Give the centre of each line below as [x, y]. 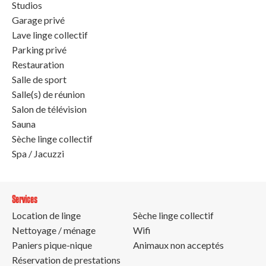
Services [25, 199]
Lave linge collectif [50, 35]
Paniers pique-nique [52, 245]
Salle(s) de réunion [48, 94]
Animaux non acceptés [178, 245]
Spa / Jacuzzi [38, 154]
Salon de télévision [49, 109]
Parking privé [39, 50]
